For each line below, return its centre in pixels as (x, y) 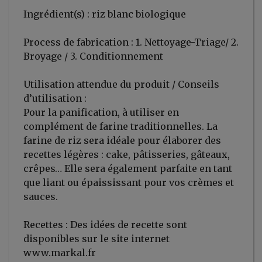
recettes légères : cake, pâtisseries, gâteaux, (127, 155)
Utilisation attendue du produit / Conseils (121, 85)
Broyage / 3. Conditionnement (93, 56)
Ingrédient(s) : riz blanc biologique (105, 14)
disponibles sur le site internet (96, 239)
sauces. (41, 197)
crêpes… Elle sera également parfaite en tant (128, 169)
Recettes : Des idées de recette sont (105, 225)
